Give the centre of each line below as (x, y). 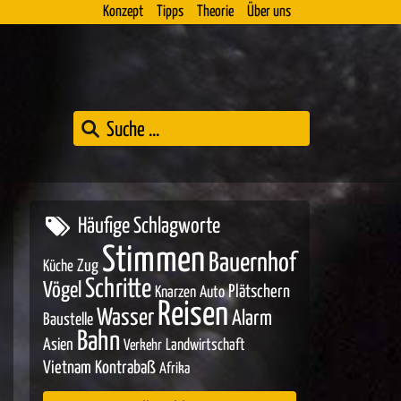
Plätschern (259, 292)
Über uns (269, 12)
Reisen (192, 316)
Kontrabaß (125, 368)
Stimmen (153, 261)
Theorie (215, 12)
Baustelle (68, 320)
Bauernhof (252, 264)
